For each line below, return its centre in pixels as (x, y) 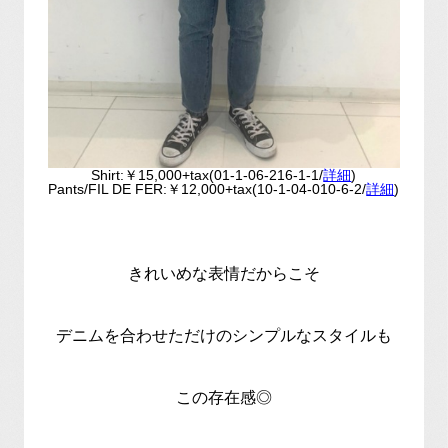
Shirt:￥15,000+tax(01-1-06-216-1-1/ (207, 174)
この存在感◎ (223, 397)
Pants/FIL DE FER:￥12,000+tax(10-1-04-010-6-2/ (207, 188)
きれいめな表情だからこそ (223, 273)
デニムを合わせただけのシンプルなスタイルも (223, 335)
